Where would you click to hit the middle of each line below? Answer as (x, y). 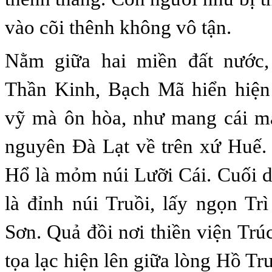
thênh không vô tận (148, 27)
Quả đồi (80, 232)
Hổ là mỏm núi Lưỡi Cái (106, 175)
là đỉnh (39, 203)
